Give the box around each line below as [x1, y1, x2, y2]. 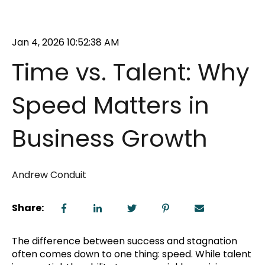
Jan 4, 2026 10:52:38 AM [12, 35, 119, 49]
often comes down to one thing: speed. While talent [12, 247, 251, 261]
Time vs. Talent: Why [12, 56, 250, 89]
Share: [12, 201, 44, 215]
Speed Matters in [12, 89, 209, 122]
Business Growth [12, 122, 208, 156]
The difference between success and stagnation [12, 234, 237, 248]
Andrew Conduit [12, 167, 86, 182]
